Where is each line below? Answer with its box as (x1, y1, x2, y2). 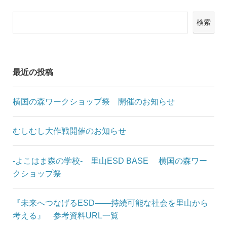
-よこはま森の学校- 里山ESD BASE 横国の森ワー (12, 156, 207, 165)
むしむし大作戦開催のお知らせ (12, 126, 126, 136)
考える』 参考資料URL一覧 (12, 210, 121, 220)
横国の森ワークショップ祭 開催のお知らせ (12, 97, 175, 106)
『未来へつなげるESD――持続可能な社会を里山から (12, 198, 208, 207)
